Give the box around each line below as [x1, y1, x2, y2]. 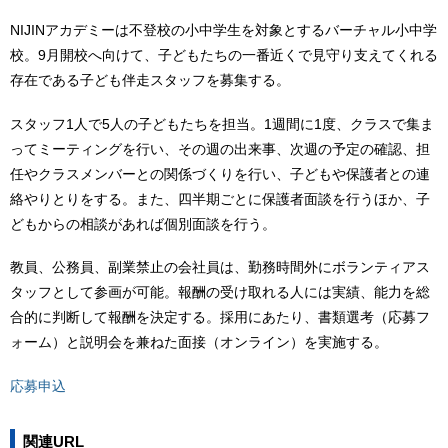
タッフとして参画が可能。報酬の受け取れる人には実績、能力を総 [10, 284, 430, 301]
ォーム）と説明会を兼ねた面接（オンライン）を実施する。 [10, 334, 388, 351]
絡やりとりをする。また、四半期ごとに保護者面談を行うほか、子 [10, 190, 430, 207]
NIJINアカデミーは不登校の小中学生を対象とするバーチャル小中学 [10, 21, 437, 38]
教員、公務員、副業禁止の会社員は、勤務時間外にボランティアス [10, 259, 430, 276]
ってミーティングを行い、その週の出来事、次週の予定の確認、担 [10, 140, 430, 157]
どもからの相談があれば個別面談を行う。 [10, 215, 276, 232]
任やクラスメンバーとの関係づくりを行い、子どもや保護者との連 [10, 165, 430, 182]
